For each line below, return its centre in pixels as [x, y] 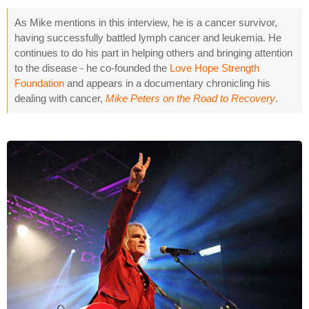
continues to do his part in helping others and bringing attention [153, 53]
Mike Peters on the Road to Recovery [190, 99]
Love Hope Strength [215, 68]
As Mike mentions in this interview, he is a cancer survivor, [146, 23]
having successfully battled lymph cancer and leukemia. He [148, 38]
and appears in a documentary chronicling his [167, 83]
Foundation [39, 83]
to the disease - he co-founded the [92, 68]
